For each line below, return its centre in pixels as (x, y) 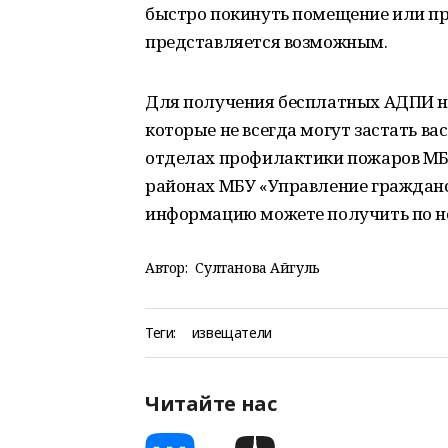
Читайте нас (211, 403)
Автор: (166, 267)
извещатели (231, 332)
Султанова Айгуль (257, 267)
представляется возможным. (266, 41)
